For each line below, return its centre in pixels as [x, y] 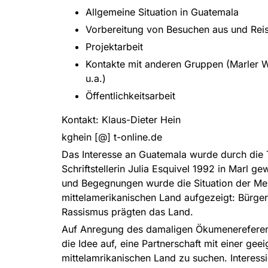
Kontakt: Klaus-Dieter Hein [121, 119]
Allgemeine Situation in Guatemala [162, 12]
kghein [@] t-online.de [112, 137]
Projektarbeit [114, 46]
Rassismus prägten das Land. [127, 211]
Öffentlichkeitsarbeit [130, 95]
